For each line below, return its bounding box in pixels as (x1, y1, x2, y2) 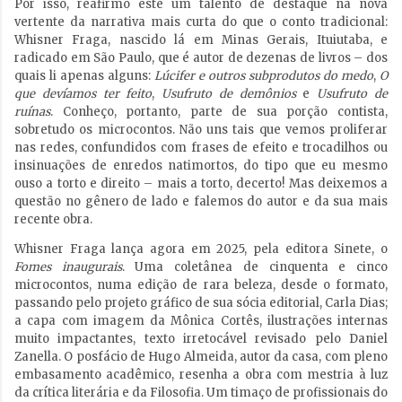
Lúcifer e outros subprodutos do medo (154, 68, 373, 84)
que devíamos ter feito (14, 86, 153, 102)
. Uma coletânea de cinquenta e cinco (121, 259, 389, 275)
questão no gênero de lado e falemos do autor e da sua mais (14, 194, 388, 210)
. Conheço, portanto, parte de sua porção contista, (50, 104, 388, 120)
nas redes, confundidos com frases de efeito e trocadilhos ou (14, 140, 388, 156)
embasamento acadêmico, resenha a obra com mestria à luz (14, 367, 388, 383)
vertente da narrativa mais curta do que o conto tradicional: (14, 14, 388, 31)
